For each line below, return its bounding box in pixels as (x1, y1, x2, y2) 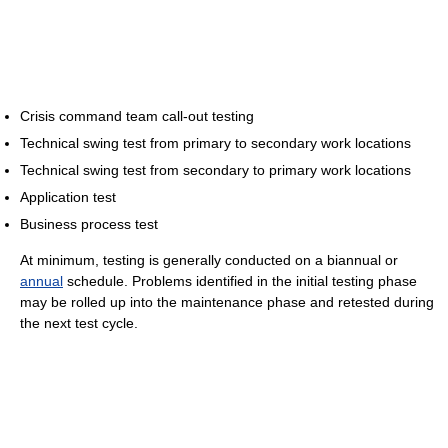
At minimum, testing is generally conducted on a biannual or (20, 252, 398, 269)
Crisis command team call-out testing (20, 108, 254, 125)
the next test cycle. (20, 315, 138, 332)
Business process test (20, 216, 158, 233)
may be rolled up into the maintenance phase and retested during (20, 294, 434, 311)
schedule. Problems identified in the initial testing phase (63, 273, 417, 290)
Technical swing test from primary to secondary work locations (20, 135, 411, 152)
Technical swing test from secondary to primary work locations (20, 162, 411, 179)
